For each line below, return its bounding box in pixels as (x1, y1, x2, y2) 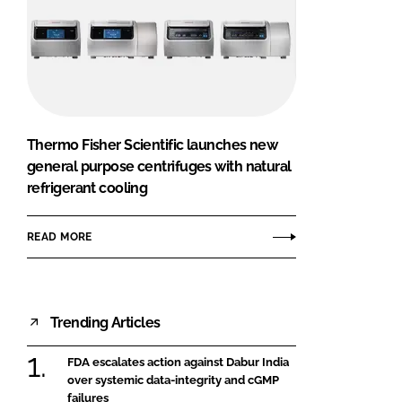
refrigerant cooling (27, 179, 148, 197)
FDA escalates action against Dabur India (67, 355, 289, 370)
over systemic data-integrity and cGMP (67, 373, 279, 388)
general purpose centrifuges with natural (27, 158, 292, 176)
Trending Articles (50, 313, 161, 331)
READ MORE (27, 230, 92, 243)
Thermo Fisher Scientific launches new (27, 136, 278, 154)
